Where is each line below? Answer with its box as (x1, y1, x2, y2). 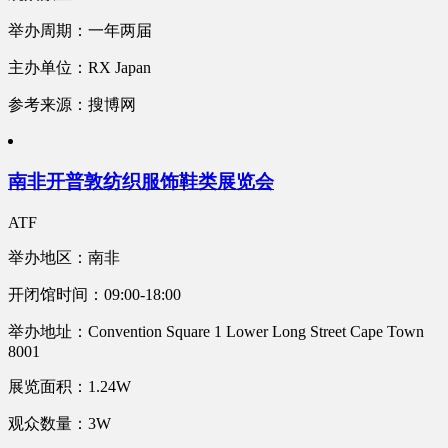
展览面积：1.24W (8, 377, 131, 395)
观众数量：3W (8, 414, 111, 432)
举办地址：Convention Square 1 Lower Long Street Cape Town (8, 322, 424, 340)
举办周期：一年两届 (8, 22, 152, 40)
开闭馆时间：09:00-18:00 (8, 285, 181, 303)
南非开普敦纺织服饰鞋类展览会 (8, 170, 274, 192)
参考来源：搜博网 (8, 96, 136, 114)
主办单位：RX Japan (8, 59, 151, 77)
